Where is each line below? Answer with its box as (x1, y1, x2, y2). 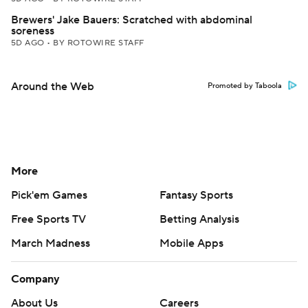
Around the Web (11, 80, 94, 93)
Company (11, 272, 60, 286)
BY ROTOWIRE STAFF (53, 38, 144, 48)
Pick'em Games (11, 188, 87, 202)
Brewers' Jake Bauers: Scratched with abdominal (11, 13, 252, 27)
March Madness (11, 236, 90, 250)
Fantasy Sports (159, 188, 233, 202)
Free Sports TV (11, 212, 86, 226)
